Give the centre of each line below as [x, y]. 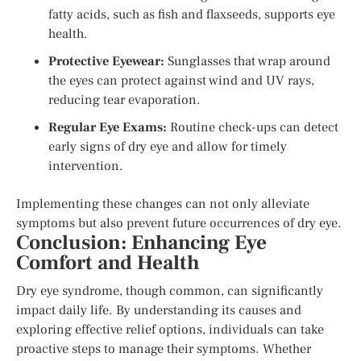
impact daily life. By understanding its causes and [159, 310]
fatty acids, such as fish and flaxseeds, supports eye [192, 14]
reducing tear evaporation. [124, 100]
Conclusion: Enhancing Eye [141, 243]
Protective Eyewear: [106, 61]
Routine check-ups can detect [253, 127]
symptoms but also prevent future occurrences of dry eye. [179, 223]
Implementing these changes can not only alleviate [163, 203]
